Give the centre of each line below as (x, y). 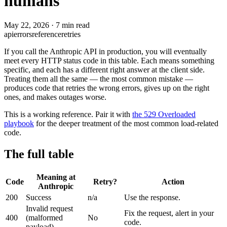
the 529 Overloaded (164, 115)
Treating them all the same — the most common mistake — (99, 79)
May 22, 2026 (27, 25)
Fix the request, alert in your (169, 213)
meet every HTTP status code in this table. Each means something (109, 61)
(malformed (44, 218)
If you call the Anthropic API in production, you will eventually (105, 52)
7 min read (73, 25)
